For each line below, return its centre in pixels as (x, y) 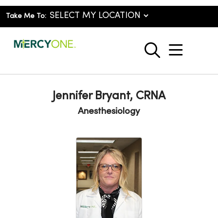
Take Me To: (26, 16)
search (175, 55)
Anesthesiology (109, 111)
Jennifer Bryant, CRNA (109, 96)
